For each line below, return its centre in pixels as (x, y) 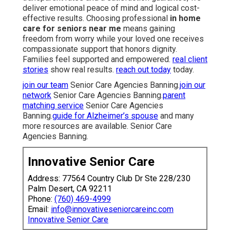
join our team (45, 85)
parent (174, 95)
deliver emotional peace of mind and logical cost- (111, 8)
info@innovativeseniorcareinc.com (112, 209)
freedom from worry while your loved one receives (113, 39)
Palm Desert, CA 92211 (70, 188)
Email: (39, 209)
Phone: (41, 199)
